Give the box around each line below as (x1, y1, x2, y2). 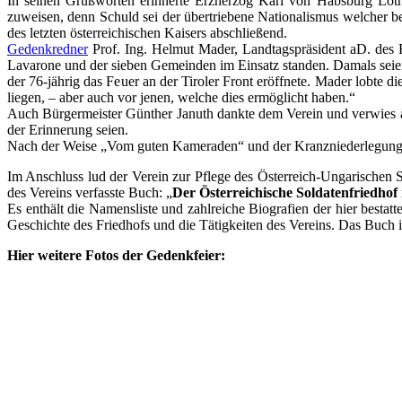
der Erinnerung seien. (7, 122, 128, 138)
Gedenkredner (7, 41, 88, 57)
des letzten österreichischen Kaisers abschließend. (7, 25, 287, 41)
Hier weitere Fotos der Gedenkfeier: (7, 248, 225, 264)
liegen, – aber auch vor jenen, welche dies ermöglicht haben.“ (7, 90, 355, 106)
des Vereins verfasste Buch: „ (7, 185, 172, 201)
